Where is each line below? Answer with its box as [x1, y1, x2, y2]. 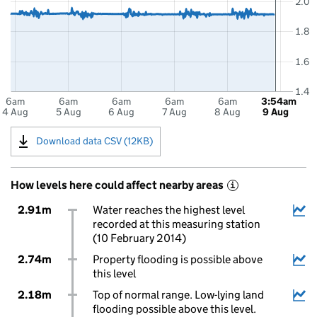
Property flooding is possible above [92, 253, 263, 266]
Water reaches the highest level [92, 203, 245, 217]
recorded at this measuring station [92, 217, 260, 231]
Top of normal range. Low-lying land [92, 288, 264, 301]
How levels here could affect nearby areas [11, 178, 224, 192]
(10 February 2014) [92, 231, 186, 245]
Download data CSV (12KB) [36, 134, 153, 147]
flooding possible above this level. [92, 302, 256, 316]
